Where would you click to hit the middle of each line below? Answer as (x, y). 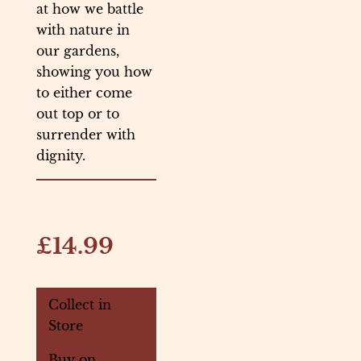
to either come (84, 93)
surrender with (86, 135)
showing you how (94, 72)
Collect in (80, 304)
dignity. (61, 156)
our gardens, (78, 51)
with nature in (83, 30)
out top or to (78, 114)
